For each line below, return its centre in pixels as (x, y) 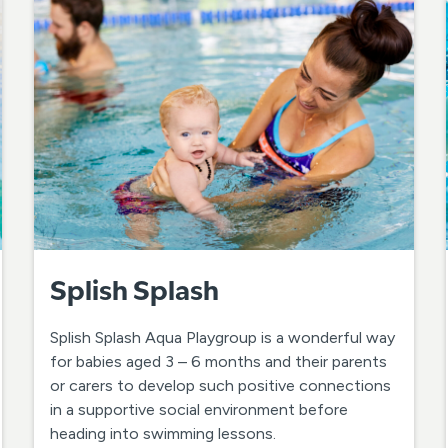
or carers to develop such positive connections (221, 385)
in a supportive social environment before (199, 409)
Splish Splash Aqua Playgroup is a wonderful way (223, 337)
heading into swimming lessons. (163, 433)
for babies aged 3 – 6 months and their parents (219, 361)
